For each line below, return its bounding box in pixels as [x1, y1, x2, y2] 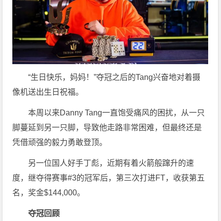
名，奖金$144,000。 [12, 188, 85, 197]
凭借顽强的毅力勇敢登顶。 [12, 138, 108, 147]
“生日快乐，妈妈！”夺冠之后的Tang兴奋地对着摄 [28, 73, 201, 82]
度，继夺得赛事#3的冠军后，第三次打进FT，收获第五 [12, 174, 205, 183]
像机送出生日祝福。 [12, 88, 84, 97]
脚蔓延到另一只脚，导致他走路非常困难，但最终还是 [12, 123, 202, 132]
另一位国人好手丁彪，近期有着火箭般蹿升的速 [28, 159, 194, 168]
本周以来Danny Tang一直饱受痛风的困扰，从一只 [28, 109, 205, 117]
